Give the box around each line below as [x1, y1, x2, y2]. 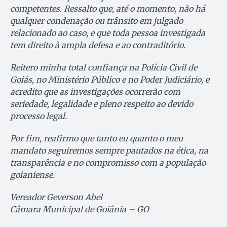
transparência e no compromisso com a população [10, 158, 206, 168]
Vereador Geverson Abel [10, 192, 102, 203]
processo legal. [10, 111, 67, 122]
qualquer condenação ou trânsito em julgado [10, 16, 183, 26]
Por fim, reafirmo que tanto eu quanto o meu [10, 133, 183, 144]
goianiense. [10, 170, 55, 180]
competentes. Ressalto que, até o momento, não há [10, 4, 205, 14]
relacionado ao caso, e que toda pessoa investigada [10, 28, 205, 39]
